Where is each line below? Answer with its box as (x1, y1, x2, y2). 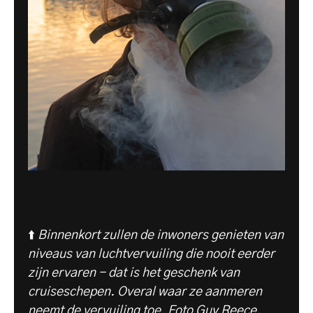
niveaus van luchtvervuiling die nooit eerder (28, 248, 275, 261)
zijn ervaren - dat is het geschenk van (28, 267, 240, 280)
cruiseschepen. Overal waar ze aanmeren (28, 286, 262, 299)
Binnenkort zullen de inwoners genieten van (38, 229, 284, 242)
